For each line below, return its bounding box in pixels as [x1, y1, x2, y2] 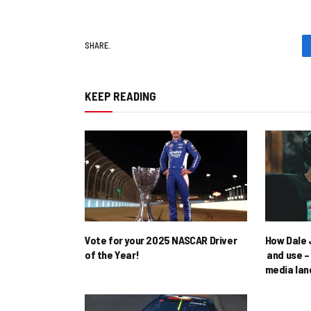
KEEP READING [85, 88, 156, 103]
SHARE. [85, 40, 111, 51]
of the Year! [85, 248, 140, 262]
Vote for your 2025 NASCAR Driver [85, 233, 237, 247]
